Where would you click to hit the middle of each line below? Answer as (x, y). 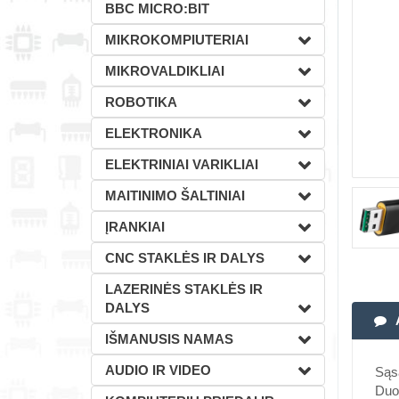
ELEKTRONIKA (154, 133)
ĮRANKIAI (135, 227)
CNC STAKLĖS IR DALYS (185, 258)
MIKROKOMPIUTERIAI (177, 40)
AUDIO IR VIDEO (158, 370)
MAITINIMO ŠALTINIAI (175, 195)
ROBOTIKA (141, 102)
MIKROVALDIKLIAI (165, 71)
